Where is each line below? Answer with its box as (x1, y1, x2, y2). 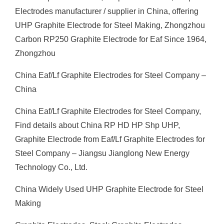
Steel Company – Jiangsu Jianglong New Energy (15, 149, 189, 157)
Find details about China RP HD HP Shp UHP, (15, 121, 180, 129)
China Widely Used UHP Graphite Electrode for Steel (15, 185, 203, 193)
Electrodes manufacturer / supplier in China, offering (15, 7, 198, 15)
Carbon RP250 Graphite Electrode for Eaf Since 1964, (15, 35, 206, 43)
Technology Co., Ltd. (15, 163, 87, 171)
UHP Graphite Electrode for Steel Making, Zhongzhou (15, 21, 205, 29)
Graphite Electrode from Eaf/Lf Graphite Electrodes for (15, 135, 205, 143)
